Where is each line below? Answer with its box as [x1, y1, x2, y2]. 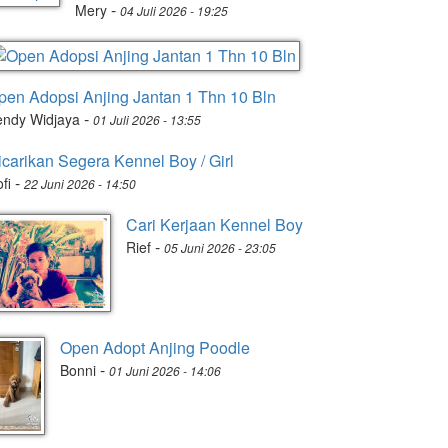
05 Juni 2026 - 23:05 [164, 239, 276, 256]
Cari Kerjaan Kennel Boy [126, 213, 303, 236]
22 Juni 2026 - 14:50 [24, 175, 136, 192]
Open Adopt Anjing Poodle [60, 336, 250, 359]
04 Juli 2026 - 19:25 [120, 2, 228, 19]
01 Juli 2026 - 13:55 [93, 111, 201, 128]
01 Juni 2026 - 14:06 [109, 362, 221, 379]
